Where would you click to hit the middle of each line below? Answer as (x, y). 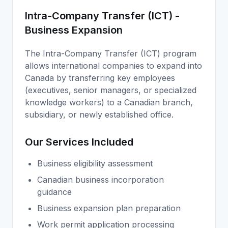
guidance (54, 192)
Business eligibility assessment (95, 163)
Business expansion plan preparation (109, 208)
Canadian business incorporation (101, 179)
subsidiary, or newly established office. (99, 114)
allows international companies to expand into (113, 65)
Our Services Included (79, 142)
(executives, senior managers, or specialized (111, 90)
